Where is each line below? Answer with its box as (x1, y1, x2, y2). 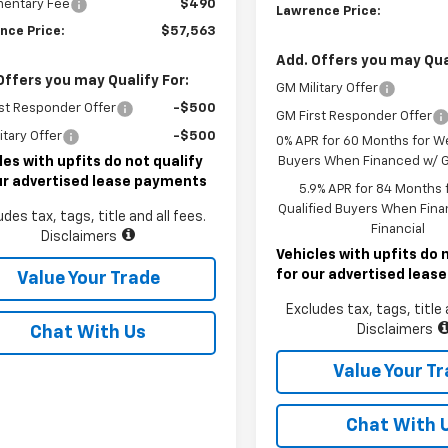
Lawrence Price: (276, 4, 382, 18)
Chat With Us (30, 323, 146, 342)
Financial (371, 222, 426, 236)
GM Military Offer (276, 81, 379, 95)
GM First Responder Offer (276, 109, 433, 123)
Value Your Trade (16, 269, 160, 288)
